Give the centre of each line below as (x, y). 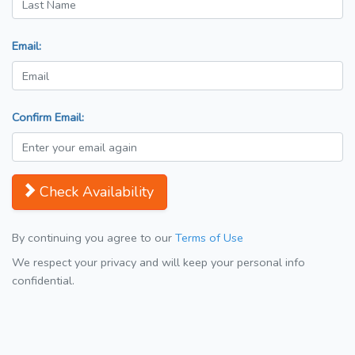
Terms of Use (209, 238)
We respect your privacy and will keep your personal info (158, 263)
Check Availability (97, 192)
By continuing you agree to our (94, 238)
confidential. (43, 281)
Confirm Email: (48, 118)
